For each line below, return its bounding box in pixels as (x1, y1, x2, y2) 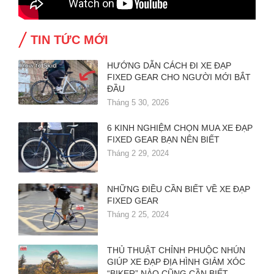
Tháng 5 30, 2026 (107, 98, 169, 108)
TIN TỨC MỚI (31, 33, 108, 47)
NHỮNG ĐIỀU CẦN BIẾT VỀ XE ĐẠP (107, 184, 250, 194)
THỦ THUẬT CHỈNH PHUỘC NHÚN (107, 245, 245, 256)
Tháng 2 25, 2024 (107, 210, 169, 220)
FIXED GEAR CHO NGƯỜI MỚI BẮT (107, 72, 251, 83)
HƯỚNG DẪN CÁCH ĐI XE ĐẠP (107, 61, 231, 71)
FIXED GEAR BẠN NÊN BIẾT (107, 135, 220, 145)
